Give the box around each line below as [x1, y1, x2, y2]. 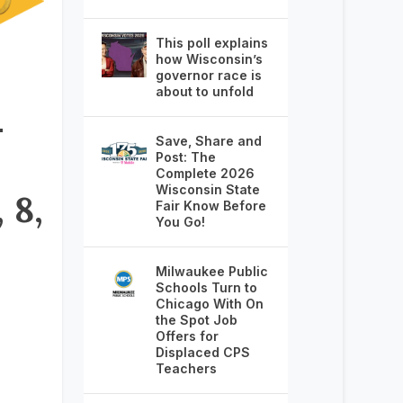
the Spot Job [155, 311, 237, 327]
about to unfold [155, 83, 254, 99]
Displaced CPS [155, 344, 250, 360]
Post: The [155, 148, 216, 165]
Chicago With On [155, 295, 264, 311]
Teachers [155, 360, 217, 376]
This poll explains [155, 34, 268, 50]
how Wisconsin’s [155, 50, 263, 67]
